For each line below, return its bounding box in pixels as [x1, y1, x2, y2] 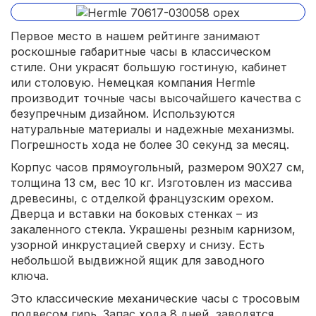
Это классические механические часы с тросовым [11, 291, 300, 305]
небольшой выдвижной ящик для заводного [11, 253, 265, 267]
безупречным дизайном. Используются [11, 106, 235, 121]
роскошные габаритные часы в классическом [11, 44, 271, 59]
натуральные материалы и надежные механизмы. [11, 121, 294, 136]
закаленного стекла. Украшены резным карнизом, [11, 221, 296, 236]
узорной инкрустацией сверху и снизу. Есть [11, 237, 265, 252]
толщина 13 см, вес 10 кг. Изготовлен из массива [11, 175, 292, 190]
